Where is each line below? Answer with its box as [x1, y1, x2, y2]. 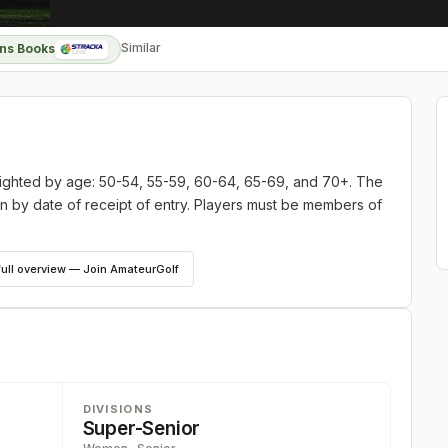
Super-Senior [82, 417, 201, 440]
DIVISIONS [82, 402, 154, 416]
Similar [121, 40, 162, 55]
